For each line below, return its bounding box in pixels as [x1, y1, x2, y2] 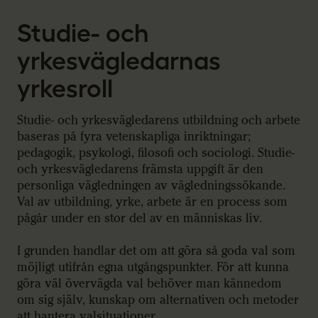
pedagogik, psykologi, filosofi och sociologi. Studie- [17, 146, 295, 161]
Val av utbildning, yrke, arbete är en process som [17, 194, 287, 210]
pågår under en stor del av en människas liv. [17, 211, 262, 226]
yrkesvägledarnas [17, 46, 221, 75]
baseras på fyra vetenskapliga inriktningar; [17, 129, 251, 145]
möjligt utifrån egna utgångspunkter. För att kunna [17, 259, 289, 275]
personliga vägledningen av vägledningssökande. [17, 178, 285, 194]
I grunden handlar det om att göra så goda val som [17, 243, 295, 258]
